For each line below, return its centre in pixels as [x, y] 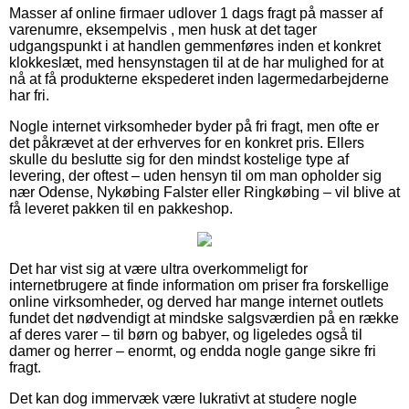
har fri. [29, 96]
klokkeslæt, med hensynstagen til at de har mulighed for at [196, 63]
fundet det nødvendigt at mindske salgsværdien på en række [204, 319]
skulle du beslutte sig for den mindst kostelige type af [179, 160]
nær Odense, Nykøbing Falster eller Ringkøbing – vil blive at [204, 193]
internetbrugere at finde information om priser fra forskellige [199, 286]
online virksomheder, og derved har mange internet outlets [196, 302]
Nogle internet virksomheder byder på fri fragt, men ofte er [194, 127]
